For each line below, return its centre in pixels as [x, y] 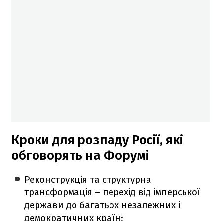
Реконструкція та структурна [88, 179]
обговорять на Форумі [80, 155]
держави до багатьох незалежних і [102, 205]
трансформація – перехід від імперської [112, 192]
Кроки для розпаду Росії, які [97, 140]
